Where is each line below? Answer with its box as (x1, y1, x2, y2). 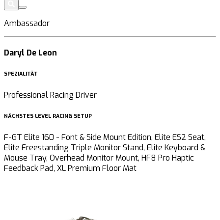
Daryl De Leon (4, 48, 57, 58)
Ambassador (4, 18, 50, 28)
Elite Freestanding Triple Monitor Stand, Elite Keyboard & (4, 142, 205, 153)
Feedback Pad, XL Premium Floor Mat (4, 163, 137, 174)
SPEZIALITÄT (4, 70, 38, 78)
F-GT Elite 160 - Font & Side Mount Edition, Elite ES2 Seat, (4, 132, 206, 143)
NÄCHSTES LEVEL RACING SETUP (4, 112, 92, 120)
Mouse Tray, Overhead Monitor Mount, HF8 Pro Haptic (4, 153, 194, 164)
